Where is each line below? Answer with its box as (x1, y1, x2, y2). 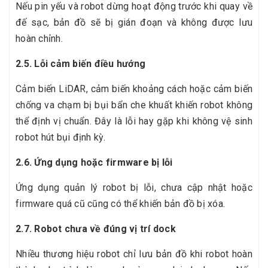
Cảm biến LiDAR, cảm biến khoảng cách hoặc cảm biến (16, 83, 252, 95)
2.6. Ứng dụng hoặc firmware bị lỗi (16, 157, 173, 169)
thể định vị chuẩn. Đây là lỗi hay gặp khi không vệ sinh (16, 115, 252, 127)
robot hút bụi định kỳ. (16, 132, 106, 144)
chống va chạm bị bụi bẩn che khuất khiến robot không (16, 99, 252, 111)
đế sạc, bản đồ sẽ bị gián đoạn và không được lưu (16, 17, 252, 29)
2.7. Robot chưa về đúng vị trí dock (16, 223, 176, 235)
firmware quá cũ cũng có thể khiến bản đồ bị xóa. (16, 198, 225, 210)
